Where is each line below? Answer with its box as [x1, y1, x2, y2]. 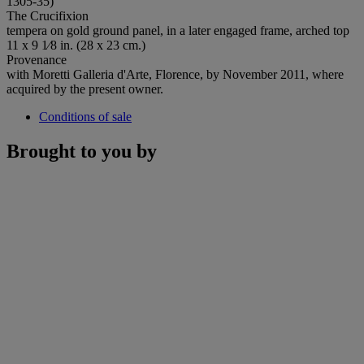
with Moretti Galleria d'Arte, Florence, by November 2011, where [6, 67, 344, 81]
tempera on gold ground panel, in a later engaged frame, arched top [6, 23, 349, 37]
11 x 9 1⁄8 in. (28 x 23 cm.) [6, 37, 145, 52]
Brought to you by [6, 140, 157, 162]
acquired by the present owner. [6, 81, 163, 96]
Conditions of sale [39, 109, 132, 123]
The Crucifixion [6, 8, 89, 23]
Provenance [6, 52, 67, 67]
